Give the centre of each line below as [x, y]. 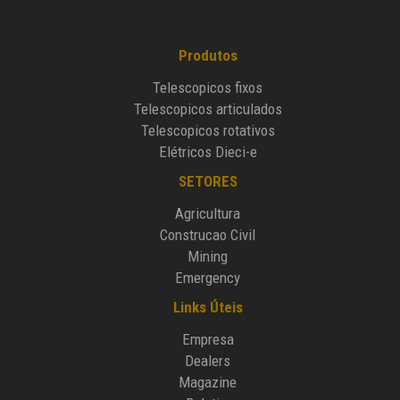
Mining [208, 257]
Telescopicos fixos [208, 88]
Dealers [208, 361]
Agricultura [208, 214]
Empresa [208, 340]
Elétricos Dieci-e [208, 152]
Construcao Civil [208, 235]
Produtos [208, 56]
